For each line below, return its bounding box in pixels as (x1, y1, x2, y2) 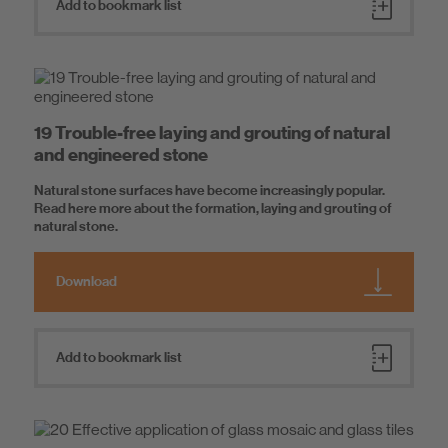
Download (56, 273, 117, 291)
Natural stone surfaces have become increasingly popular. (34, 182, 385, 200)
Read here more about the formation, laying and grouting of (34, 200, 392, 218)
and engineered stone (34, 144, 208, 166)
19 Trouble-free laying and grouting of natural (34, 122, 390, 144)
